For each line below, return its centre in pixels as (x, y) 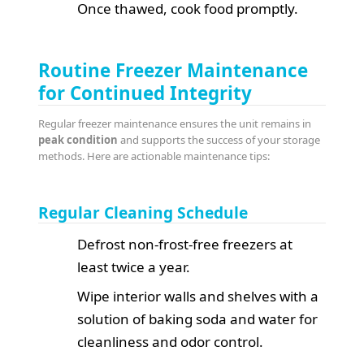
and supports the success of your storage (219, 140)
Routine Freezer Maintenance (173, 71)
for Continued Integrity (145, 93)
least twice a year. (134, 267)
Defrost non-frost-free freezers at (185, 245)
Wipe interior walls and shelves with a (198, 297)
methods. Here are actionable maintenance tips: (154, 156)
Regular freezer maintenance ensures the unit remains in (175, 124)
